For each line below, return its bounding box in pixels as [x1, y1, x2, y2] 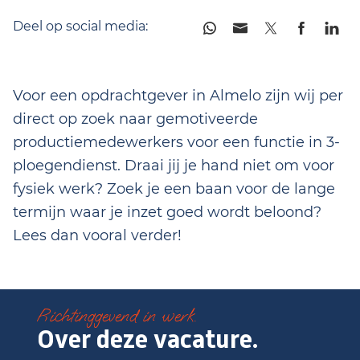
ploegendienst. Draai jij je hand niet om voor [13, 157, 334, 174]
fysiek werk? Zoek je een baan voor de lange [13, 180, 335, 198]
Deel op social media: [13, 18, 148, 34]
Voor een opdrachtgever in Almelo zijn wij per [13, 87, 343, 104]
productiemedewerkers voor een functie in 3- [13, 133, 340, 151]
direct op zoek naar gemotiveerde [13, 110, 258, 128]
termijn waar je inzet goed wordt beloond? [13, 203, 321, 221]
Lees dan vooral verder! [13, 227, 182, 244]
